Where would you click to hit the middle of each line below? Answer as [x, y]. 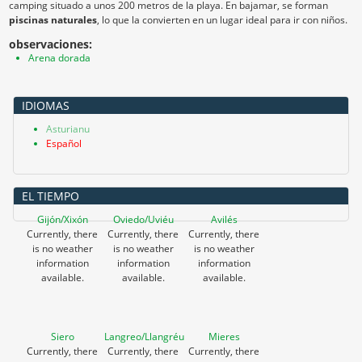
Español [64, 143]
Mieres [224, 337]
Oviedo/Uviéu [143, 219]
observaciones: [52, 44]
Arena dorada [59, 58]
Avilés [224, 219]
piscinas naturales [53, 20]
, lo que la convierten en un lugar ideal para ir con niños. [222, 20]
